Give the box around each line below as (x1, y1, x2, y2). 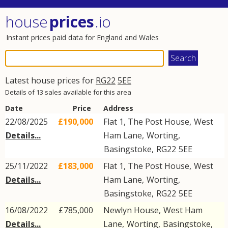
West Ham (163, 205, 203, 216)
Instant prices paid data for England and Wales (6, 33, 159, 42)
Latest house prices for (5, 75, 96, 86)
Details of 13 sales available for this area (5, 88, 131, 97)
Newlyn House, (103, 205, 163, 216)
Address (103, 103, 133, 113)
